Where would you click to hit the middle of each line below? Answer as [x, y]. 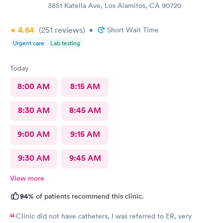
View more [27, 178]
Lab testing [65, 43]
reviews [68, 30]
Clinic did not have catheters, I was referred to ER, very [104, 216]
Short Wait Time [133, 30]
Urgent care [29, 43]
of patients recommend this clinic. [89, 196]
